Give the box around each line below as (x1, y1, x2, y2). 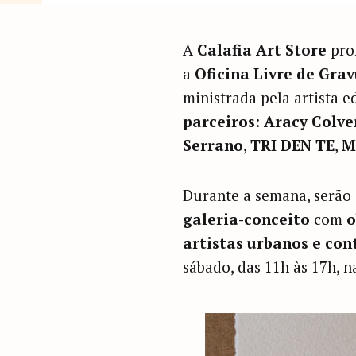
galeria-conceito (182, 208, 310, 229)
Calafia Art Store (196, 39, 327, 60)
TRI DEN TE (250, 134, 335, 155)
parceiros (182, 110, 255, 131)
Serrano (182, 134, 243, 155)
